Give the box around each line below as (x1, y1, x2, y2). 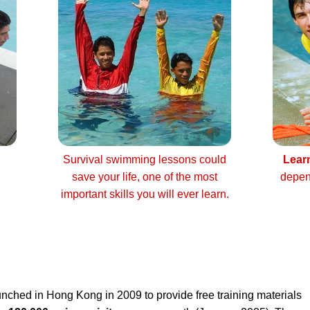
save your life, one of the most (72, 171, 217, 183)
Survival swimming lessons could (63, 154, 226, 165)
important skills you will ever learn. (60, 188, 229, 200)
